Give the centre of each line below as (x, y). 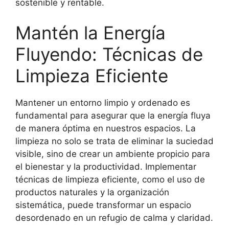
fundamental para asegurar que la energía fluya (113, 116)
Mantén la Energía (90, 33)
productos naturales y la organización (92, 192)
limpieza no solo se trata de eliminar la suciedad (114, 141)
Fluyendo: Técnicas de (109, 54)
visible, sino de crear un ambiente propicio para (113, 154)
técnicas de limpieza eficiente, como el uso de (110, 180)
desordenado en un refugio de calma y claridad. (114, 218)
